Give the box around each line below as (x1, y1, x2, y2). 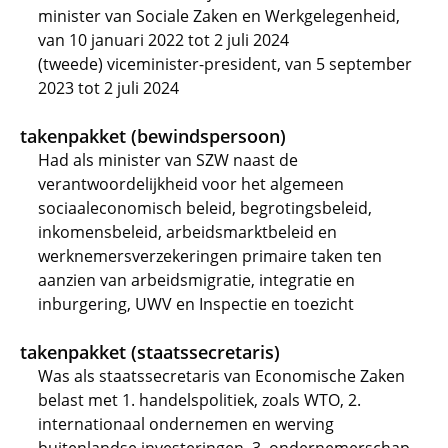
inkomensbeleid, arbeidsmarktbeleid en (38, 221, 337, 243)
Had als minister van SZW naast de (38, 149, 298, 171)
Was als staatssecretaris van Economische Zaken (38, 365, 405, 387)
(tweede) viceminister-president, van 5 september (38, 53, 412, 75)
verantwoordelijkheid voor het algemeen (38, 173, 344, 195)
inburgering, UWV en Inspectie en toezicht (38, 293, 354, 315)
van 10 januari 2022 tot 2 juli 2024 (38, 29, 289, 51)
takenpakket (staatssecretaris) (20, 340, 280, 364)
